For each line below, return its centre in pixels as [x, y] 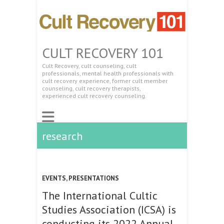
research [62, 136]
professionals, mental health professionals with [108, 73]
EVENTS [54, 178]
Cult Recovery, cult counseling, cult [89, 65]
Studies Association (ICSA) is [109, 209]
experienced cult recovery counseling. [94, 95]
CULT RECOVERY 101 [103, 52]
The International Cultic [99, 195]
